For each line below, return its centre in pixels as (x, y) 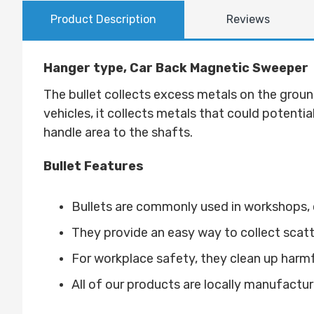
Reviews (248, 19)
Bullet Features (94, 166)
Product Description (103, 19)
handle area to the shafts (117, 132)
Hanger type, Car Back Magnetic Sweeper (176, 68)
